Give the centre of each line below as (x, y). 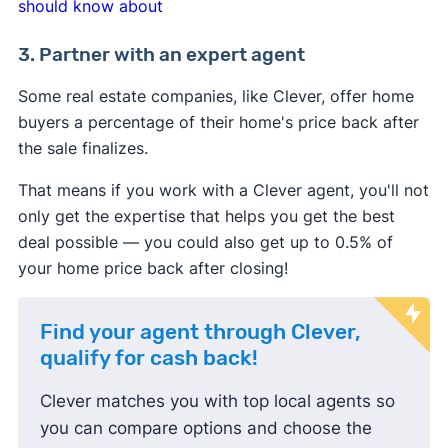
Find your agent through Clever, (200, 332)
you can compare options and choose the (205, 428)
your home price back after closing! (152, 268)
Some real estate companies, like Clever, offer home (215, 96)
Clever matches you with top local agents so (217, 401)
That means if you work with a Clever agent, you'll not (223, 190)
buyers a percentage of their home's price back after (218, 122)
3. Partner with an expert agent (161, 55)
